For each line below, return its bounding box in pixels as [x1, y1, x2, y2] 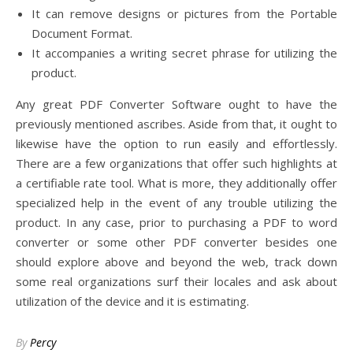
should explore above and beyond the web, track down [16, 254, 337, 269]
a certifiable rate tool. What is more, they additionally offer [16, 175, 337, 191]
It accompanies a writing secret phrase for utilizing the [32, 45, 337, 61]
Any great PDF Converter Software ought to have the [16, 96, 337, 112]
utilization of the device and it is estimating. [16, 293, 249, 309]
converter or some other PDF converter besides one [16, 234, 337, 250]
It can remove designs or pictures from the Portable [32, 6, 337, 21]
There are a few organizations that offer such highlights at [16, 155, 337, 171]
